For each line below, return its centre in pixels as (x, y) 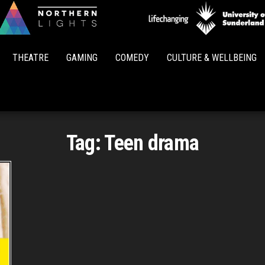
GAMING (82, 58)
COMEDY (132, 58)
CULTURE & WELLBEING (212, 58)
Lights (155, 51)
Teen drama (152, 143)
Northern (155, 34)
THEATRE (30, 58)
